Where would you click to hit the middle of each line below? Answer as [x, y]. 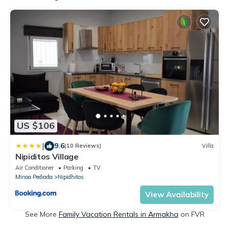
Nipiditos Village [47, 156]
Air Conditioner [35, 167]
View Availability [177, 194]
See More [42, 214]
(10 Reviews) [83, 146]
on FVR [191, 214]
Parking [73, 167]
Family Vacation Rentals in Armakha [118, 214]
